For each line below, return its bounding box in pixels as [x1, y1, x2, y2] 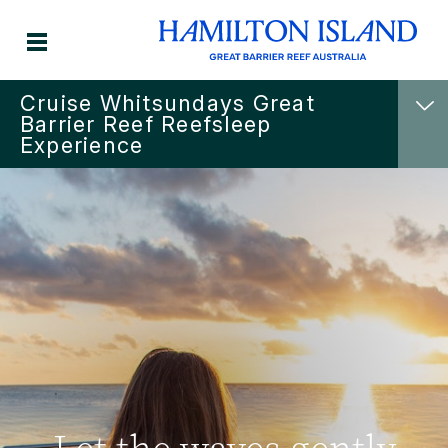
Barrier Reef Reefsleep [20, 111, 272, 137]
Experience [20, 132, 144, 158]
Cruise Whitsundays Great [20, 90, 315, 116]
